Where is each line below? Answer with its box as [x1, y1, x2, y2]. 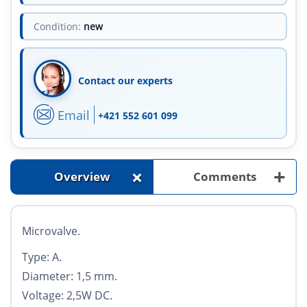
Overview [53, 169, 110, 185]
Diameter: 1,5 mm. [22, 269, 117, 284]
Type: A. [22, 249, 62, 265]
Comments [193, 169, 256, 185]
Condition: [34, 20, 81, 34]
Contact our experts [78, 74, 173, 88]
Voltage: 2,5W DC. [22, 288, 112, 304]
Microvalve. [22, 223, 80, 239]
